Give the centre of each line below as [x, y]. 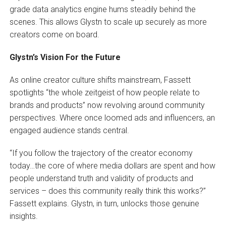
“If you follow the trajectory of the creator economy [101, 153]
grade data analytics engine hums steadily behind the [102, 9]
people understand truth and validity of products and [101, 178]
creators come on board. [54, 34]
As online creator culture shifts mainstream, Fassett [100, 80]
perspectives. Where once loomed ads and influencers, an [112, 118]
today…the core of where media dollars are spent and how [112, 165]
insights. [23, 216]
